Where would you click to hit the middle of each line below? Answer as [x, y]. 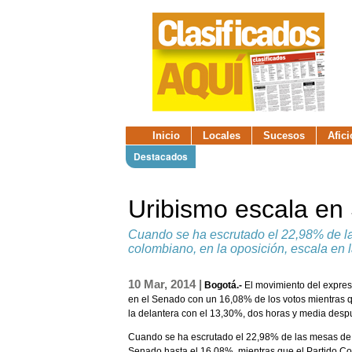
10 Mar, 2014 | [165, 284]
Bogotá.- [224, 286]
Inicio [166, 136]
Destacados [161, 156]
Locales [222, 136]
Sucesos [284, 136]
